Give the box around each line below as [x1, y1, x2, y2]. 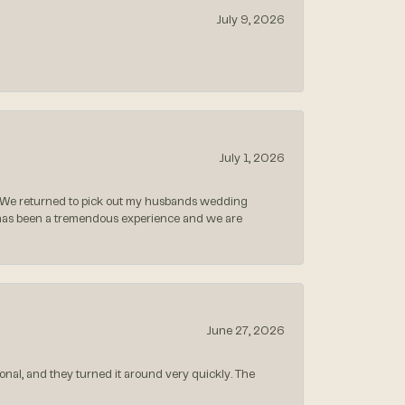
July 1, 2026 [219, 154, 285, 165]
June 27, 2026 [206, 326, 285, 338]
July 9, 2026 [216, 15, 285, 27]
